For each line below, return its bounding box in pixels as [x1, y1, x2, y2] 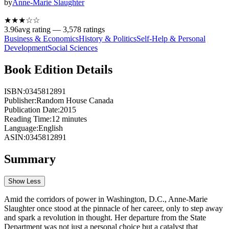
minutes [60, 114, 87, 123]
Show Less [8, 177, 41, 186]
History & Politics [79, 34, 136, 43]
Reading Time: [4, 114, 52, 123]
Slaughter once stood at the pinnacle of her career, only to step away [4, 204, 223, 213]
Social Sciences [48, 43, 98, 52]
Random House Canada [36, 96, 113, 105]
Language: [4, 123, 38, 132]
